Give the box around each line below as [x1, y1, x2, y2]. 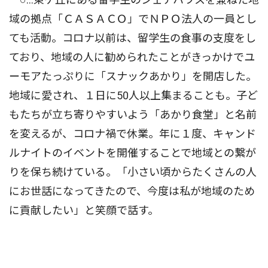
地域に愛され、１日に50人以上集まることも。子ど [9, 89, 258, 102]
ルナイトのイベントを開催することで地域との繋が [9, 147, 256, 160]
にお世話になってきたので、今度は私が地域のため [9, 185, 255, 198]
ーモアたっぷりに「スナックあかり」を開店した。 [9, 70, 257, 83]
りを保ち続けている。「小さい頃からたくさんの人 [9, 166, 257, 179]
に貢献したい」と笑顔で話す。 [9, 204, 159, 217]
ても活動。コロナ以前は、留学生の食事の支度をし [9, 32, 256, 45]
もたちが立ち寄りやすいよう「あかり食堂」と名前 [9, 108, 257, 121]
